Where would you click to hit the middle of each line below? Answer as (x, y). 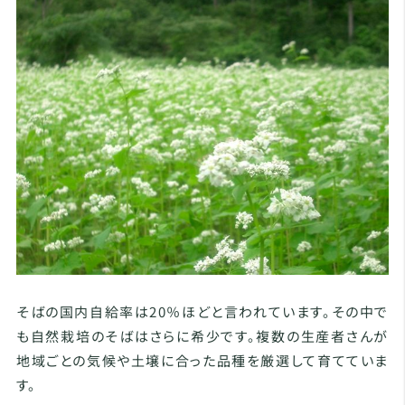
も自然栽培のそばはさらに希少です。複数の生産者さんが (202, 336)
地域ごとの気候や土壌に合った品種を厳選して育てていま (202, 361)
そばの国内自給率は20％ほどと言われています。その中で (202, 312)
